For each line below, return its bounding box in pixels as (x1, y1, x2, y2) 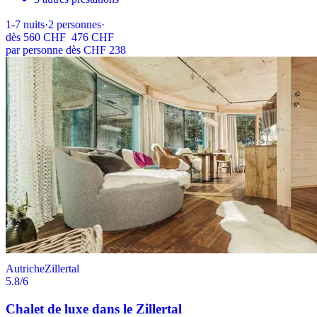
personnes (57, 18, 101, 31)
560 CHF (23, 31, 66, 44)
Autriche (6, 263, 45, 275)
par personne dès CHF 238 (6, 44, 126, 57)
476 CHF (71, 31, 114, 44)
